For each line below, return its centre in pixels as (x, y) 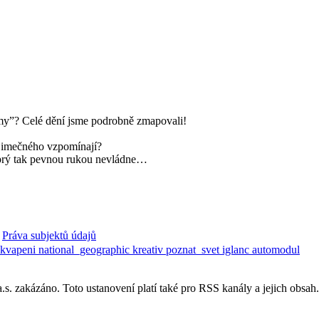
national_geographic (85, 250)
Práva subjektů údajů (49, 236)
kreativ (149, 250)
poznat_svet (194, 250)
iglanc (237, 250)
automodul (276, 250)
